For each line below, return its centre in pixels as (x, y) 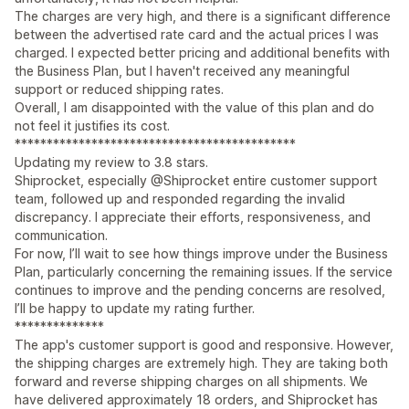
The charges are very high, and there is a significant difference (203, 16)
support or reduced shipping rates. (119, 89)
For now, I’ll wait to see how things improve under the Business (201, 254)
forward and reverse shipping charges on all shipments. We (191, 382)
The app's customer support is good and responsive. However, (204, 345)
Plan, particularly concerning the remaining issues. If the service (204, 272)
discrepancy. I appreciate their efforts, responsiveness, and (193, 217)
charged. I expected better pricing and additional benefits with (202, 53)
